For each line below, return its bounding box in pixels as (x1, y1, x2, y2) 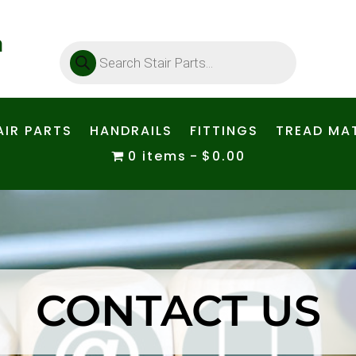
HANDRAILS (89, 121, 172, 140)
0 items (127, 146, 187, 165)
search (58, 48, 99, 65)
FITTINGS (189, 121, 258, 140)
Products (58, 37, 111, 54)
